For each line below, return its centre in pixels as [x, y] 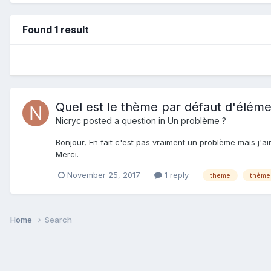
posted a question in [124, 120]
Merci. [67, 154]
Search [58, 219]
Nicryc [68, 120]
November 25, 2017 [104, 175]
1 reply [175, 175]
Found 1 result [56, 29]
